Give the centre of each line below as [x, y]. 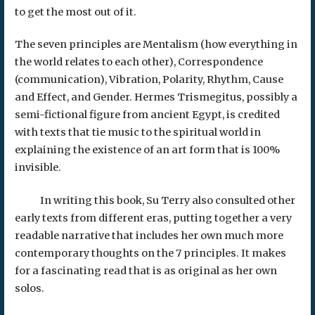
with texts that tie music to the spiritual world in [137, 133]
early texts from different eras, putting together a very [153, 218]
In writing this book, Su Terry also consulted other [155, 200]
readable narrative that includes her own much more [149, 235]
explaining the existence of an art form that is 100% [147, 150]
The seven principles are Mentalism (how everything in [156, 45]
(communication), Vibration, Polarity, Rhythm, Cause [149, 80]
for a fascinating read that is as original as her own [146, 270]
